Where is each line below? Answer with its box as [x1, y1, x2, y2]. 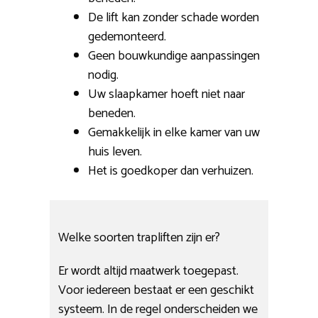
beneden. [88, 103, 136, 125]
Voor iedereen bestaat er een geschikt [58, 279, 255, 301]
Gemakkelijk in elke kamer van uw [88, 122, 260, 144]
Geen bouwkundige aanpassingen [88, 45, 260, 67]
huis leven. [88, 141, 142, 163]
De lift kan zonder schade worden [88, 7, 259, 29]
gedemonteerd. [88, 26, 166, 48]
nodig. [88, 65, 119, 87]
